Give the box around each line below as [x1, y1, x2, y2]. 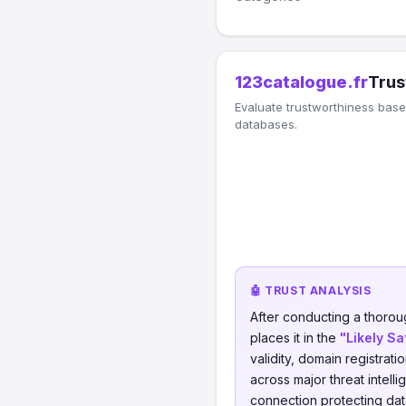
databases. [235, 117, 297, 131]
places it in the [250, 330, 340, 345]
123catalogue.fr [235, 72, 368, 92]
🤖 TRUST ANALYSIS [250, 284, 372, 297]
